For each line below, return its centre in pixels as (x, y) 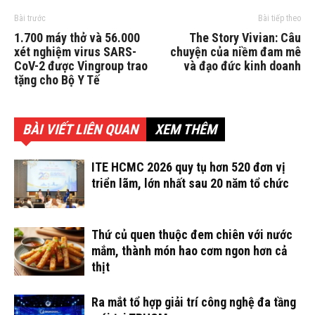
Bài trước (30, 18)
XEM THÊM (186, 129)
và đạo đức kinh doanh (242, 66)
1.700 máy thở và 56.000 (77, 38)
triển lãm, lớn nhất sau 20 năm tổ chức (190, 183)
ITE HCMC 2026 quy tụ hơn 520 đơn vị (188, 167)
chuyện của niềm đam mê (236, 52)
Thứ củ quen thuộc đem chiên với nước (192, 234)
